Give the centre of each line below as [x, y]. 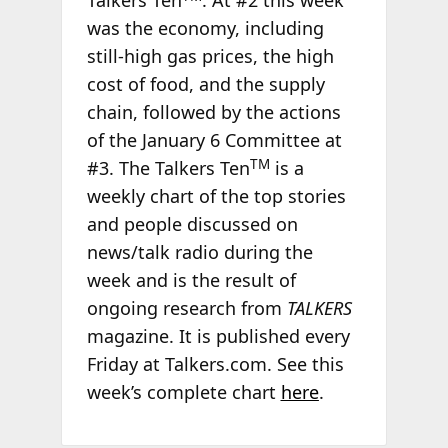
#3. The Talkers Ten [168, 168]
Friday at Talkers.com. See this [215, 364]
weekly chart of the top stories [216, 196]
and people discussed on [192, 224]
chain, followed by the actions [213, 112]
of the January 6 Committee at [214, 140]
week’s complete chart [183, 392]
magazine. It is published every [218, 336]
